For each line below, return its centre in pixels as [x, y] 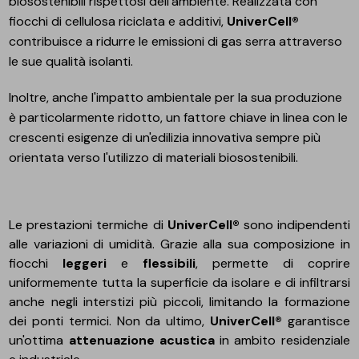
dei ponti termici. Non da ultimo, [109, 321]
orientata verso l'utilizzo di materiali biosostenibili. [154, 157]
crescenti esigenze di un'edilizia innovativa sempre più [165, 137]
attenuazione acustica [141, 340]
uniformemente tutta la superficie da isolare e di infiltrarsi [179, 282]
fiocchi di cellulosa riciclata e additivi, [118, 21]
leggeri [85, 263]
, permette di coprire [273, 263]
